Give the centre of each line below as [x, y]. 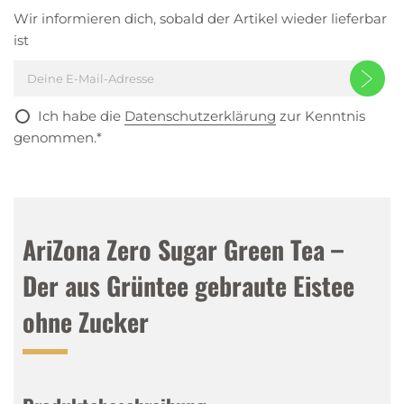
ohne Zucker [86, 321]
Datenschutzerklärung [200, 116]
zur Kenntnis [321, 116]
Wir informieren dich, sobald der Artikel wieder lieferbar [200, 18]
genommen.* [58, 138]
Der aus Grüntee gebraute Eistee [188, 285]
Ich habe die [81, 116]
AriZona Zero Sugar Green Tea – [183, 249]
